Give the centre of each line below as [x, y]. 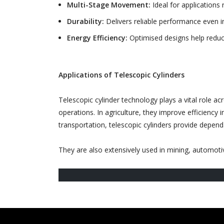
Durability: [85, 21]
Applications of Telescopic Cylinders [121, 75]
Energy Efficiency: [97, 38]
